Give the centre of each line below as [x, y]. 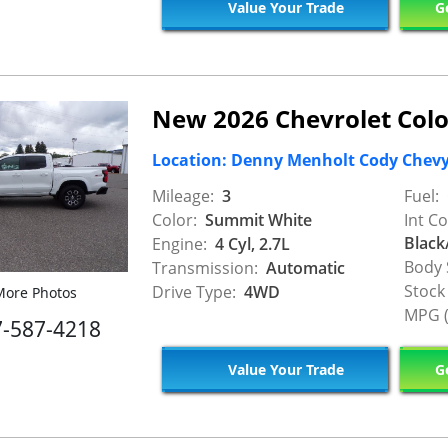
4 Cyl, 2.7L [250, 243]
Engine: [179, 243]
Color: [174, 219]
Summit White [256, 219]
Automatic [303, 267]
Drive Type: [194, 291]
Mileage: [183, 195]
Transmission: [205, 267]
